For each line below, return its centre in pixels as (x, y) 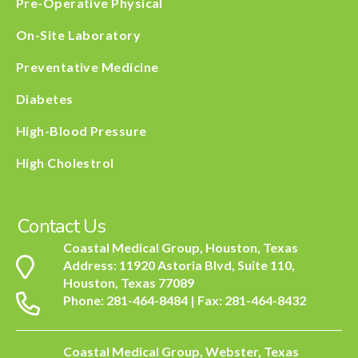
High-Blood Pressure (82, 130)
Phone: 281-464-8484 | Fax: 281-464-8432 (185, 300)
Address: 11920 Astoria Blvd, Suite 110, (179, 265)
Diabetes (45, 98)
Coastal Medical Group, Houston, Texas (181, 247)
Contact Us (62, 226)
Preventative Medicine (88, 66)
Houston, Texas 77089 (129, 282)
